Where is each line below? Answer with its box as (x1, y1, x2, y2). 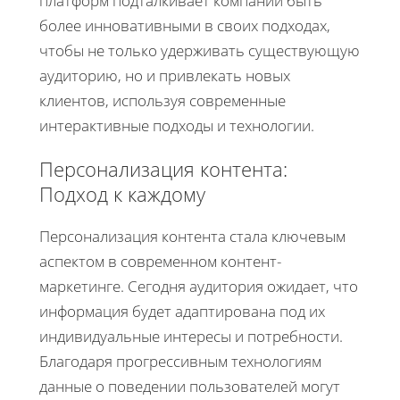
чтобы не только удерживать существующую (39, 40, 360, 62)
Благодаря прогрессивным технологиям (39, 351, 321, 372)
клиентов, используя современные (39, 90, 286, 112)
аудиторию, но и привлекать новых (39, 65, 290, 87)
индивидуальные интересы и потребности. (39, 326, 343, 347)
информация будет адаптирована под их (39, 301, 325, 322)
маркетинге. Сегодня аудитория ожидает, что (39, 276, 358, 297)
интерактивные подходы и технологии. (39, 115, 314, 137)
